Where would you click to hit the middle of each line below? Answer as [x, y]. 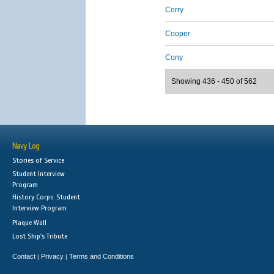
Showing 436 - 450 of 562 [214, 81]
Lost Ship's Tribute [40, 236]
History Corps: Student [46, 197]
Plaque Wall [29, 223]
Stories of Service [38, 160]
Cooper [178, 34]
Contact [24, 256]
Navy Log [26, 146]
